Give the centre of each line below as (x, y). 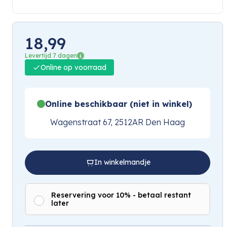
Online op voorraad (73, 67)
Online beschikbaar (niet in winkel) (119, 104)
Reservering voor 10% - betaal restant (121, 195)
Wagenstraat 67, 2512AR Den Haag (118, 122)
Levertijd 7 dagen (51, 55)
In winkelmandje (122, 162)
